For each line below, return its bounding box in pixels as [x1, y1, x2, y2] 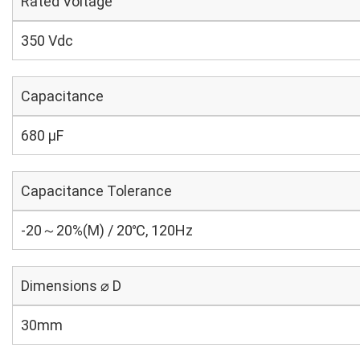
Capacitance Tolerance [21, 182, 172, 199]
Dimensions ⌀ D [21, 277, 121, 294]
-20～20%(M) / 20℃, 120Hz [21, 222, 193, 239]
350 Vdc [21, 32, 73, 49]
